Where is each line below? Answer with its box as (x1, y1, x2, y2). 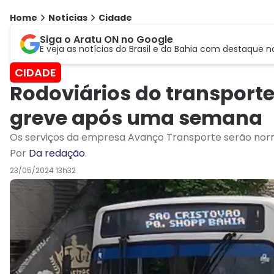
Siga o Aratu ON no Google (40, 32, 173, 47)
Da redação (29, 146, 85, 161)
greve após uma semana (10, 104, 262, 132)
